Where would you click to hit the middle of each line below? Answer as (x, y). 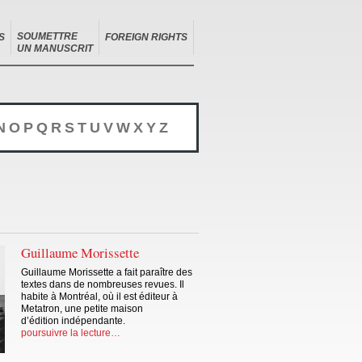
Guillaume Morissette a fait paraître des (107, 273)
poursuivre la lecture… (71, 333)
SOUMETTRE (47, 36)
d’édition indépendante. (73, 321)
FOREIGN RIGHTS (146, 37)
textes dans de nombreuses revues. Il (103, 285)
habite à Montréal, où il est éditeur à (99, 297)
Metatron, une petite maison (82, 309)
